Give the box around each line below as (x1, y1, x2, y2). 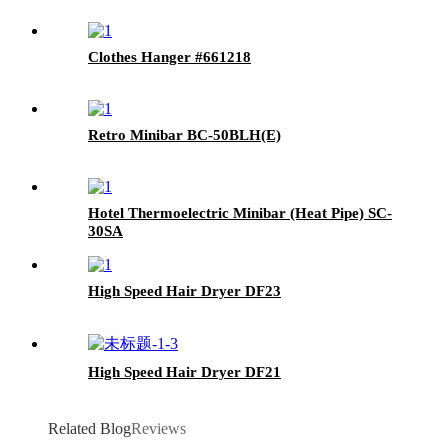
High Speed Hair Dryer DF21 (88, 363, 281, 380)
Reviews (131, 419, 186, 437)
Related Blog (48, 419, 131, 437)
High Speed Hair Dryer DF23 (88, 282, 281, 299)
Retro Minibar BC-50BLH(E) (88, 126, 281, 143)
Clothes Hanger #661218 (88, 48, 251, 65)
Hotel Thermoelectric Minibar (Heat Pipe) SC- (88, 204, 392, 221)
